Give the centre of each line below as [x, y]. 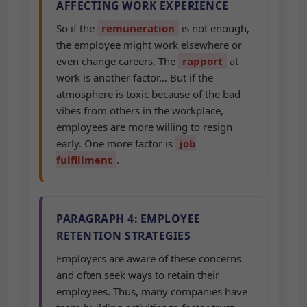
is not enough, [214, 28]
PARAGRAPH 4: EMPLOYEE [128, 219]
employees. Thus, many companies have [152, 291]
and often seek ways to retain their [138, 275]
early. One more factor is [116, 143]
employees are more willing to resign [144, 127]
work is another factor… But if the [135, 77]
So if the [77, 28]
